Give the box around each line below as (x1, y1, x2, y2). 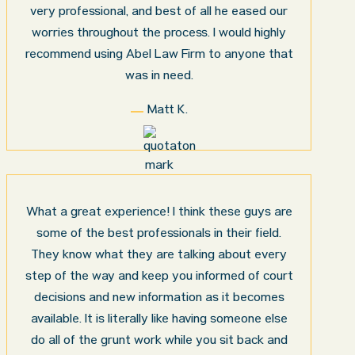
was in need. (124, 69, 193, 85)
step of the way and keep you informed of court (25, 269, 293, 285)
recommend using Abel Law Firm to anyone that (25, 48, 293, 63)
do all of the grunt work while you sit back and (30, 334, 288, 349)
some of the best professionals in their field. (36, 227, 282, 242)
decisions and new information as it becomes (33, 291, 284, 307)
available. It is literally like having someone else (30, 312, 288, 328)
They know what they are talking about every (31, 248, 288, 264)
